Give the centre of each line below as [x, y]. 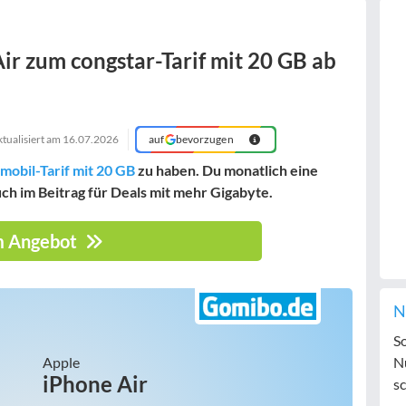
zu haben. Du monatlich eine [227, 170]
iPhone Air [95, 384]
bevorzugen [204, 139]
